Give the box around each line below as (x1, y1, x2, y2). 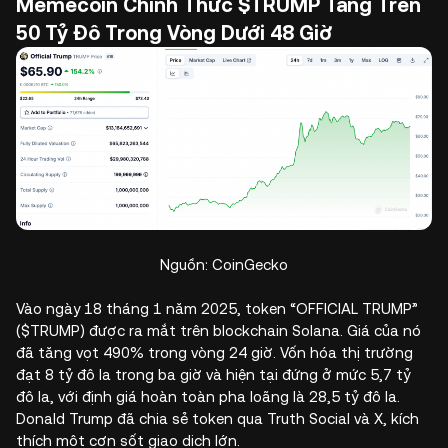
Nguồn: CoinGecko (160, 255, 288, 273)
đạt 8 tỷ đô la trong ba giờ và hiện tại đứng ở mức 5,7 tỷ (16, 365, 411, 383)
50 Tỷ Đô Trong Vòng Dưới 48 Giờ (16, 21, 332, 46)
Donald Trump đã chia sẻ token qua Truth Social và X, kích (16, 409, 419, 427)
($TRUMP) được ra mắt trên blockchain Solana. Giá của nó (16, 321, 421, 339)
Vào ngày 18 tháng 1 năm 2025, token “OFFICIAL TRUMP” (16, 299, 418, 317)
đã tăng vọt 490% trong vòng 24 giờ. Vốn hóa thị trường (16, 343, 413, 361)
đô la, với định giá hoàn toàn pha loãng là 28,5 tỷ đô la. (16, 387, 400, 405)
